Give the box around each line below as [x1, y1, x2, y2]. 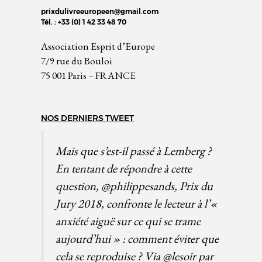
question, [56, 177, 101, 194]
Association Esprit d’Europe [41, 39, 155, 53]
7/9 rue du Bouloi [41, 54, 112, 67]
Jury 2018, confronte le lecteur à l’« [56, 195, 217, 211]
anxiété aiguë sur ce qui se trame [56, 212, 201, 229]
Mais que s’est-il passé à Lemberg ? [56, 142, 212, 158]
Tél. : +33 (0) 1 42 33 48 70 [41, 17, 126, 26]
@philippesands [101, 177, 174, 194]
